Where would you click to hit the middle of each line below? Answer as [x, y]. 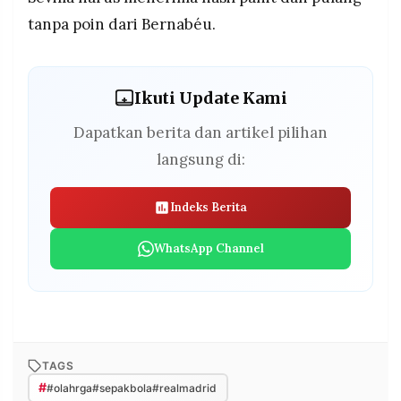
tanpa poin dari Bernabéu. [122, 24]
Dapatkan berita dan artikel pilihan [200, 132]
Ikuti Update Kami [210, 98]
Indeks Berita [209, 207]
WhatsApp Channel [209, 248]
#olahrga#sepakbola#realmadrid [131, 388]
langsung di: [200, 159]
